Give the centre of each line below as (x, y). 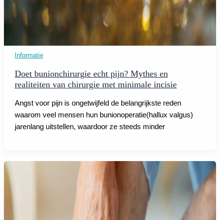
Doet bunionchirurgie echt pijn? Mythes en (91, 74)
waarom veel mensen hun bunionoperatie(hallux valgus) (104, 115)
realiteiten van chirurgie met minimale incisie (96, 85)
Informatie (29, 55)
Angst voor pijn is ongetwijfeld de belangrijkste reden (98, 103)
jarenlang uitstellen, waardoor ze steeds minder (90, 126)
